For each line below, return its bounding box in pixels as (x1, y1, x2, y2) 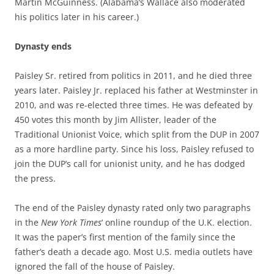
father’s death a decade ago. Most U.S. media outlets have (15, 246, 253, 257)
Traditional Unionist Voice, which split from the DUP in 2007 (15, 128, 259, 140)
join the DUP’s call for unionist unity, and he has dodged (15, 158, 245, 169)
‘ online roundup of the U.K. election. (102, 217, 252, 228)
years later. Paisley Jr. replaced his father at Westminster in (15, 84, 258, 96)
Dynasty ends (15, 40, 72, 52)
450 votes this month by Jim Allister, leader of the (15, 114, 217, 125)
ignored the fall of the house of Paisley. (15, 261, 175, 272)
